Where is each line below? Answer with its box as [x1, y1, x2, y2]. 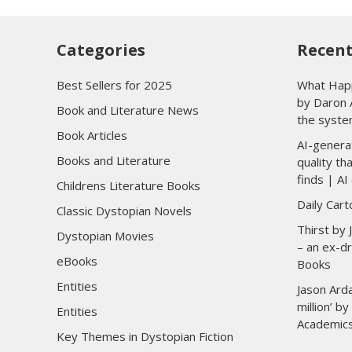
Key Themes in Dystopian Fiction [57, 328, 233, 344]
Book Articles [57, 127, 127, 143]
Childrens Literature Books [57, 178, 200, 193]
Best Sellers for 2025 [57, 77, 172, 93]
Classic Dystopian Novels [57, 203, 192, 218]
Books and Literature [57, 152, 170, 168]
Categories [57, 39, 145, 60]
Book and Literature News [57, 102, 199, 118]
